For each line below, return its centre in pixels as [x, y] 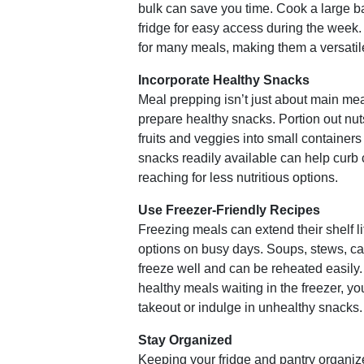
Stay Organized [185, 340]
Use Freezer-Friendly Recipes [229, 210]
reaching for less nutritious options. [238, 178]
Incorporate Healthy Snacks [224, 80]
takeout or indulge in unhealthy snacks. [250, 308]
